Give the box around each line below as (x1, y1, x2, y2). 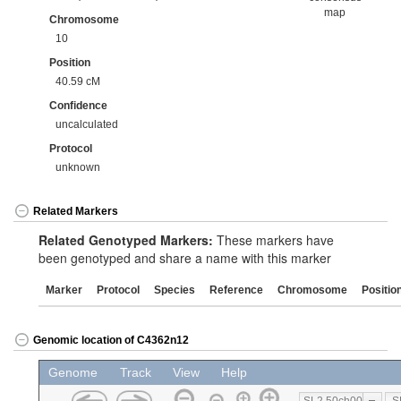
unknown (55, 160, 101, 174)
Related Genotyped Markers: (38, 231, 213, 249)
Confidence (49, 99, 107, 112)
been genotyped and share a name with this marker (38, 249, 331, 267)
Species (154, 284, 195, 296)
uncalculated (55, 117, 119, 131)
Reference (209, 284, 263, 296)
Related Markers (33, 205, 118, 218)
